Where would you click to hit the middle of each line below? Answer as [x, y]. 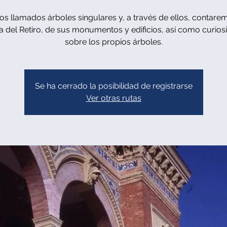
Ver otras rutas [113, 98]
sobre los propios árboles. [113, 42]
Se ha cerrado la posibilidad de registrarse [113, 86]
